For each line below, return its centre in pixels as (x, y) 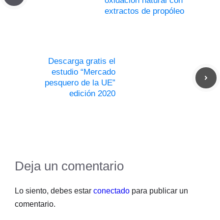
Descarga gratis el (82, 61)
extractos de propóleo (144, 11)
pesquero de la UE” (80, 83)
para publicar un (159, 191)
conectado (111, 191)
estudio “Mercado (83, 72)
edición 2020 (92, 94)
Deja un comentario (69, 166)
